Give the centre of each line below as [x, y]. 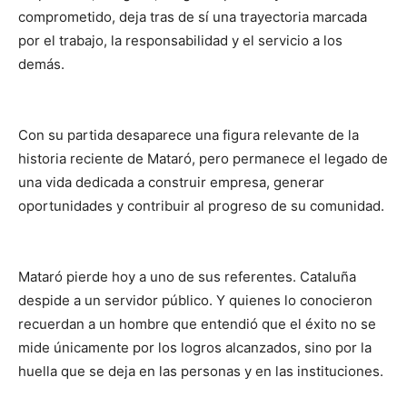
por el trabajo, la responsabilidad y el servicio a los [180, 40]
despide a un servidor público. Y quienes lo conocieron [195, 300]
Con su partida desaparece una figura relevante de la [189, 134]
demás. [41, 64]
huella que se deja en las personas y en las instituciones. [201, 371]
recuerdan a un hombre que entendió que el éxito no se [197, 323]
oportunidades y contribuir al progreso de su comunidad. [201, 205]
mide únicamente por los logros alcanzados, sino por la [195, 347]
